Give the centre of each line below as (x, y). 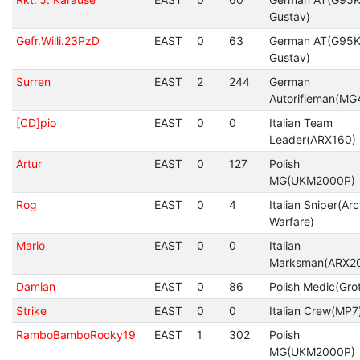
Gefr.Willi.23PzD (57, 41)
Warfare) (291, 221)
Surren (33, 82)
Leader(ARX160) (312, 139)
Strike (31, 311)
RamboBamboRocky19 (76, 335)
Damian (35, 286)
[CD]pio (36, 123)
